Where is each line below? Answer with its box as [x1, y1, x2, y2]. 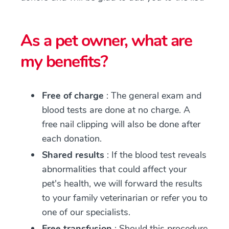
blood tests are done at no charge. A [42, 104, 190, 116]
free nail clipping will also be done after [42, 118, 200, 130]
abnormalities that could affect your [42, 163, 187, 175]
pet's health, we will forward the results [42, 177, 202, 190]
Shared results [42, 149, 107, 161]
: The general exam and [106, 89, 201, 102]
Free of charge [42, 89, 106, 102]
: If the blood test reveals [107, 149, 207, 161]
